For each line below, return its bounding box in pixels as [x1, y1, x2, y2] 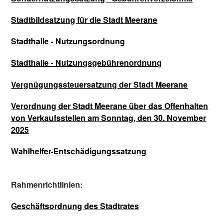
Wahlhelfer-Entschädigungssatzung [11, 145, 147, 157]
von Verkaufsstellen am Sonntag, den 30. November [11, 111, 207, 123]
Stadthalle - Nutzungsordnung [11, 35, 125, 47]
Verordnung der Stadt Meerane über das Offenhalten [11, 100, 209, 111]
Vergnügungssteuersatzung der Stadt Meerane [11, 78, 188, 90]
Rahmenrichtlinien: [11, 179, 83, 191]
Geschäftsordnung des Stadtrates [11, 200, 139, 212]
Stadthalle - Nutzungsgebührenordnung [11, 57, 162, 69]
